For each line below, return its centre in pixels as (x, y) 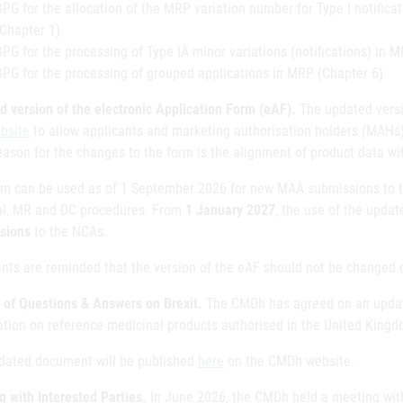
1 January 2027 (230, 210)
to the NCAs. (69, 232)
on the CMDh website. (289, 361)
